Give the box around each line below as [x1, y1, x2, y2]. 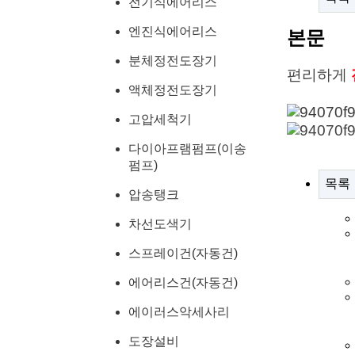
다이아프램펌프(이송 [128, 142, 246, 155]
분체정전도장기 [128, 54, 217, 67]
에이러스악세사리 [128, 305, 230, 319]
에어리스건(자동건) [128, 276, 238, 289]
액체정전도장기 [128, 83, 217, 97]
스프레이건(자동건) [128, 246, 238, 260]
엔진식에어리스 [128, 25, 217, 38]
